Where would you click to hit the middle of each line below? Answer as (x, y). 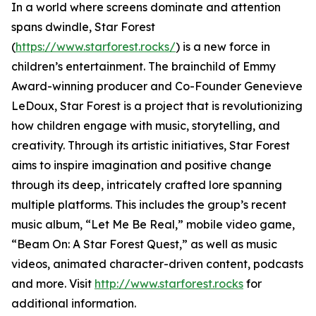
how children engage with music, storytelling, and (146, 126)
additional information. (74, 304)
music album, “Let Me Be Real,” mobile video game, (153, 225)
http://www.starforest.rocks (169, 284)
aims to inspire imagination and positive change (141, 165)
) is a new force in (223, 47)
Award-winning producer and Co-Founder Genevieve (157, 86)
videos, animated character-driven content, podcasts (157, 264)
